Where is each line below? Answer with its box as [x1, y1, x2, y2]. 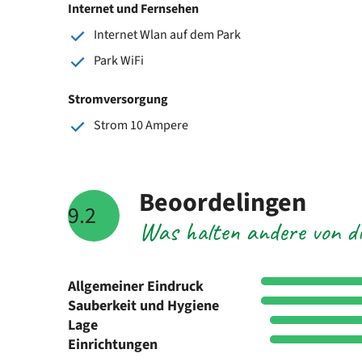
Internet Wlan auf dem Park [94, 25, 241, 44]
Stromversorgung [68, 90, 168, 108]
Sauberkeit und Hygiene [68, 295, 219, 316]
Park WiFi [94, 51, 144, 69]
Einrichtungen [68, 334, 158, 355]
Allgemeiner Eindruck [68, 276, 204, 297]
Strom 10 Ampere [94, 116, 188, 134]
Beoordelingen [139, 183, 306, 221]
